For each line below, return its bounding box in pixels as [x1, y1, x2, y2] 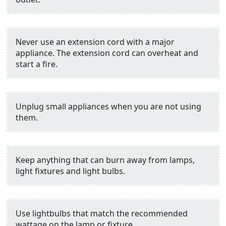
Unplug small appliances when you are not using [16, 101, 201, 112]
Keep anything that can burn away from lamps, [16, 154, 195, 166]
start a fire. [16, 59, 58, 70]
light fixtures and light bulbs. [16, 165, 125, 177]
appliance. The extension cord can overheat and [16, 47, 198, 59]
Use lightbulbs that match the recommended [16, 208, 188, 219]
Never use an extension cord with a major [16, 36, 175, 48]
